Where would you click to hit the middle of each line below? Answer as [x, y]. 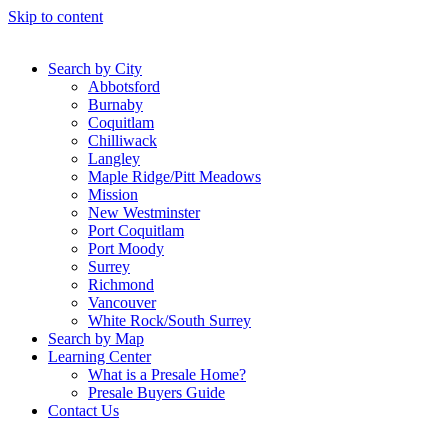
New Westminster [144, 212]
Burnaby [115, 104]
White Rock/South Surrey [169, 320]
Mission [113, 194]
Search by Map [96, 338]
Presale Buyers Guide [156, 392]
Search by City [95, 68]
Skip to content [55, 16]
